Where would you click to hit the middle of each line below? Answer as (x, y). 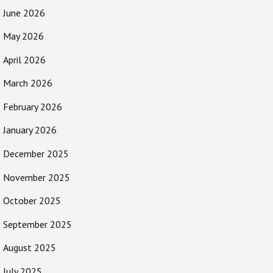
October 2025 (32, 201)
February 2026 (33, 106)
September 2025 (37, 224)
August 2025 (30, 248)
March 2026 (28, 83)
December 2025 (36, 154)
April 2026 (24, 59)
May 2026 (23, 36)
